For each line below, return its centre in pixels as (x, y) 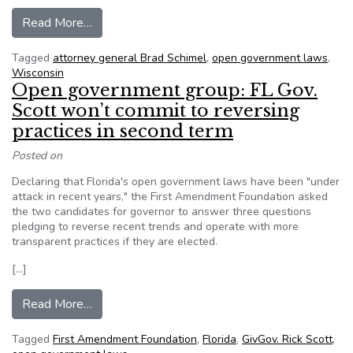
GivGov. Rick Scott (287, 339)
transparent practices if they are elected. (115, 242)
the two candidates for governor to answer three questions (162, 212)
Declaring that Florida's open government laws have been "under (176, 182)
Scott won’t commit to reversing (156, 111)
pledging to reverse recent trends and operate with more (155, 227)
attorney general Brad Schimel (130, 58)
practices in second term (123, 131)
